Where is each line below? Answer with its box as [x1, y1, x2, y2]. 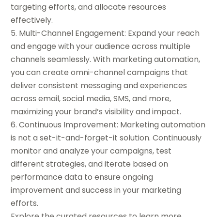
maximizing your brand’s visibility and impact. [11, 106, 182, 118]
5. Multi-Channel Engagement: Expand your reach [11, 28, 200, 39]
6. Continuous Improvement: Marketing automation [11, 119, 206, 131]
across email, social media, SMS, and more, [11, 93, 171, 105]
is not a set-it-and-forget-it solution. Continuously [11, 132, 202, 144]
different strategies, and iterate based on [11, 158, 169, 170]
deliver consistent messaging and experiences [11, 80, 187, 92]
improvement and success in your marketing [11, 185, 182, 196]
